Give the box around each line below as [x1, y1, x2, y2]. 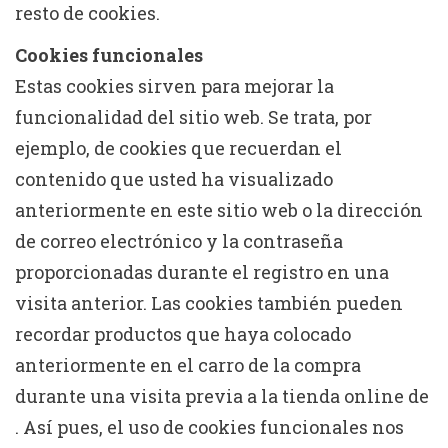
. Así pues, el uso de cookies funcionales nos [15, 414, 404, 439]
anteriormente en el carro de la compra [15, 352, 361, 377]
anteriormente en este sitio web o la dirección [15, 197, 423, 222]
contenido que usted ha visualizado [15, 166, 333, 191]
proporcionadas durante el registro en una [15, 259, 389, 284]
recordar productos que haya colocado [15, 321, 351, 346]
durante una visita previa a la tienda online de [15, 383, 429, 408]
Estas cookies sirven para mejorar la [15, 73, 334, 98]
